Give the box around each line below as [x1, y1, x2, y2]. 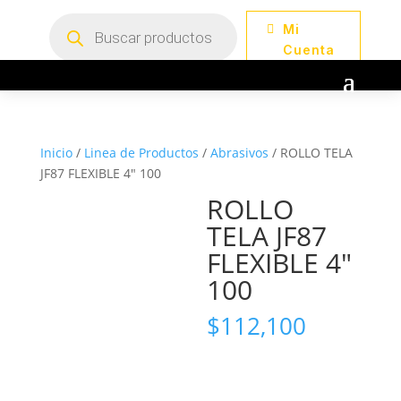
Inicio [39, 144, 73, 161]
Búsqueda [47, 10, 109, 27]
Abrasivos [209, 144, 269, 161]
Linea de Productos [83, 144, 199, 161]
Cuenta [282, 41, 335, 57]
